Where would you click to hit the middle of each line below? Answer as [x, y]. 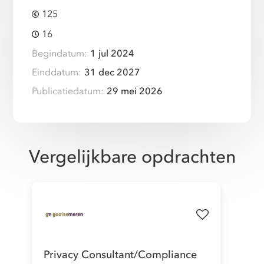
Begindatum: [60, 54]
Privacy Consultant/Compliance [120, 255]
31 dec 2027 [113, 72]
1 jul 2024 [113, 54]
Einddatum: [57, 72]
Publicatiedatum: [68, 91]
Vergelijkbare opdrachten [132, 157]
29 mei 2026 [135, 91]
